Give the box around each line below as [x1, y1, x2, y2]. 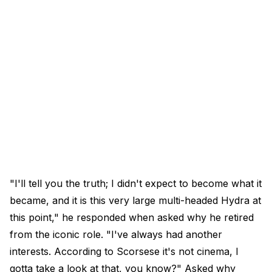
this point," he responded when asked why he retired [10, 211, 254, 224]
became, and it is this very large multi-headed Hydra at [10, 194, 261, 207]
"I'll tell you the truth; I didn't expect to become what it [10, 177, 262, 190]
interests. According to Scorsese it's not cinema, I [10, 245, 239, 258]
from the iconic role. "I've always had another [10, 228, 222, 241]
